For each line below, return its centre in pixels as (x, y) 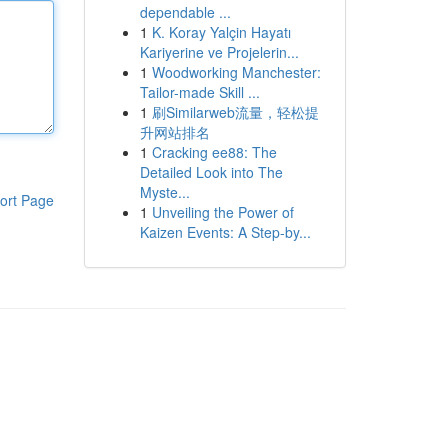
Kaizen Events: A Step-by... (225, 232)
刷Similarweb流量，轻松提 (235, 112)
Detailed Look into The (211, 172)
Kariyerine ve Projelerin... (219, 52)
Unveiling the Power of (222, 212)
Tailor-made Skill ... (199, 92)
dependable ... (185, 12)
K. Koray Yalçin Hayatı (221, 32)
